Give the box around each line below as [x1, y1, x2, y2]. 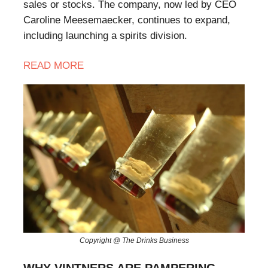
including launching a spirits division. [23, 29, 187, 41]
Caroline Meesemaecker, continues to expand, [23, 14, 230, 26]
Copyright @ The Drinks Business [79, 236, 189, 245]
